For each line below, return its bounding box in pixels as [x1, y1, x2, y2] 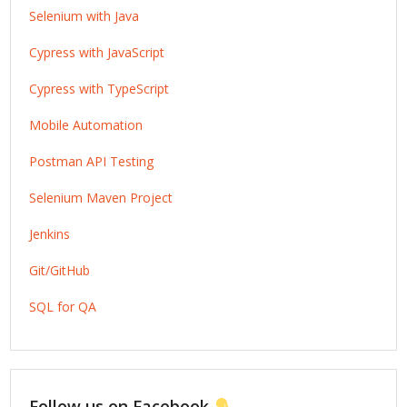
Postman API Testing [29, 153, 154, 171]
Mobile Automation [29, 116, 144, 134]
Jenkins [29, 225, 71, 243]
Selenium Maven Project [29, 189, 174, 207]
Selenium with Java [29, 7, 140, 25]
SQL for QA [29, 298, 97, 316]
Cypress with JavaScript [29, 44, 165, 62]
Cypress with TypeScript [29, 80, 170, 98]
